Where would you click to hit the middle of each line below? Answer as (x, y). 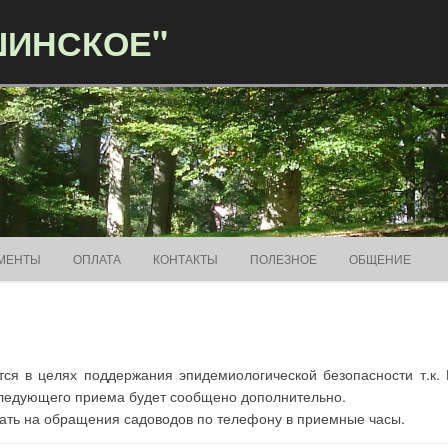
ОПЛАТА (97, 258)
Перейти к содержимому (304, 244)
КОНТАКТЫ (185, 258)
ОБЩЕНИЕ (380, 258)
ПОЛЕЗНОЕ (283, 258)
